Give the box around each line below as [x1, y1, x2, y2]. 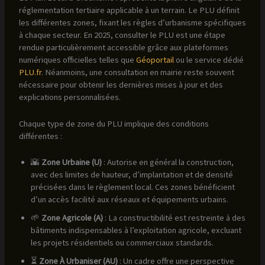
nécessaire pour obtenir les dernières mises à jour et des [18, 79, 223, 91]
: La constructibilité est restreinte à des [102, 212, 245, 223]
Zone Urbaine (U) [41, 156, 102, 167]
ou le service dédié [173, 54, 244, 66]
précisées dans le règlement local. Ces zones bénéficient [30, 181, 235, 192]
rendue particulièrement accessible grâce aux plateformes [18, 42, 228, 53]
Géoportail [135, 54, 174, 66]
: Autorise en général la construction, [101, 156, 234, 167]
